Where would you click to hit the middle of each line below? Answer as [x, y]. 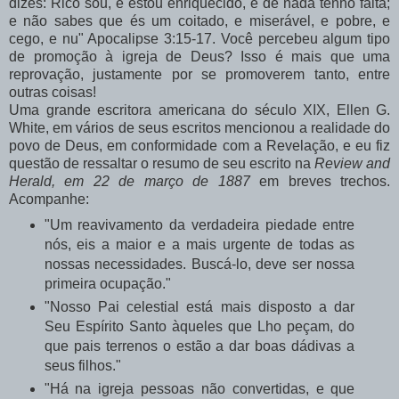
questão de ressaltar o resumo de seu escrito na [162, 163]
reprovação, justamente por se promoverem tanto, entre [199, 74]
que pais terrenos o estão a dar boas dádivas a [199, 346]
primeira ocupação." [107, 283]
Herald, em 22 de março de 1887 [130, 181]
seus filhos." [84, 365]
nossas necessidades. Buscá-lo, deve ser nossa [199, 264]
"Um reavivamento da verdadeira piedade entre [199, 224]
